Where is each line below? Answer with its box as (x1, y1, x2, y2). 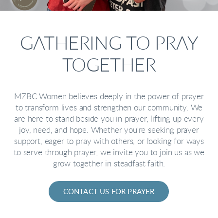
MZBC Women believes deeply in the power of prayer (14, 92, 204, 101)
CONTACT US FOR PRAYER (63, 188, 155, 196)
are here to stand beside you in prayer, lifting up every (14, 115, 204, 123)
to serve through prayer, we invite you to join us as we (14, 148, 204, 157)
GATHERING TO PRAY (19, 34, 199, 53)
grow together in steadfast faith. (53, 160, 165, 168)
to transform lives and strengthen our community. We (15, 104, 203, 112)
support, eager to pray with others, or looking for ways (14, 137, 204, 145)
